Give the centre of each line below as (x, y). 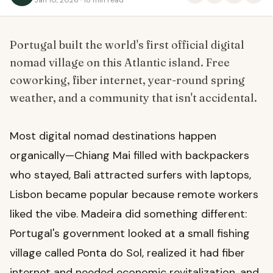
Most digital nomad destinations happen (113, 136)
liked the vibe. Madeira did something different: (128, 214)
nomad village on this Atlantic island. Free (120, 62)
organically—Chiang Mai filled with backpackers (129, 155)
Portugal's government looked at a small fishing (130, 233)
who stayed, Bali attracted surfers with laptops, (130, 175)
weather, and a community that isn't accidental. (133, 97)
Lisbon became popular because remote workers (134, 194)
